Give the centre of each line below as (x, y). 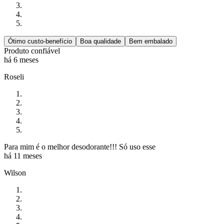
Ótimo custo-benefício (40, 41)
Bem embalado (151, 41)
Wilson (15, 173)
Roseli (14, 77)
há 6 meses (21, 60)
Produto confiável (32, 51)
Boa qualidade (100, 41)
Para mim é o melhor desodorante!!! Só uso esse (80, 147)
